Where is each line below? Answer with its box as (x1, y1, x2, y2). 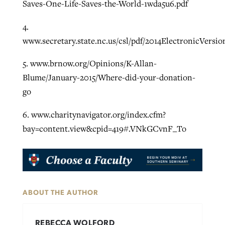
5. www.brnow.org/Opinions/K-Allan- (22, 58, 157, 69)
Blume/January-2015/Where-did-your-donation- (22, 72, 195, 83)
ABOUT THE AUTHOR (22, 189, 98, 197)
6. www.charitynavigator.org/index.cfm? (22, 109, 166, 120)
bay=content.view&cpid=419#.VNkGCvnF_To (22, 123, 186, 134)
